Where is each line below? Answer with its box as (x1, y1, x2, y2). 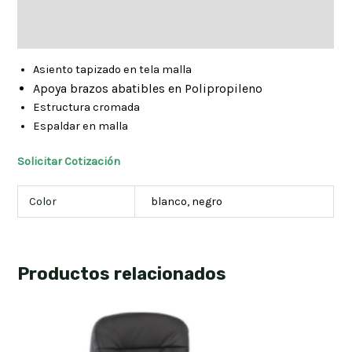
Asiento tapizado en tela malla (33, 62, 192, 76)
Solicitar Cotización (17, 155, 121, 169)
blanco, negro (151, 194, 222, 208)
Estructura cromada (33, 100, 141, 114)
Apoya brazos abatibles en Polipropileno (33, 80, 263, 96)
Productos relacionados (17, 264, 227, 284)
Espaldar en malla (33, 119, 129, 133)
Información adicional (17, 26, 134, 40)
